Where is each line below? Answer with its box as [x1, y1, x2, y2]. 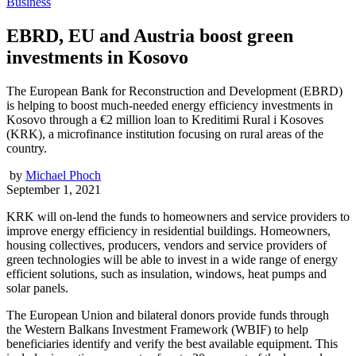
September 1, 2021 [6, 182, 101, 196]
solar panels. [6, 281, 68, 295]
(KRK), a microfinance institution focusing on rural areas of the [6, 126, 323, 141]
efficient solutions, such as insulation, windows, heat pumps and [6, 266, 327, 281]
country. [6, 141, 47, 155]
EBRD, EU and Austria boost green [6, 25, 293, 46]
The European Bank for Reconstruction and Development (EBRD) [6, 83, 342, 98]
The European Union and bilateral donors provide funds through [6, 308, 329, 322]
